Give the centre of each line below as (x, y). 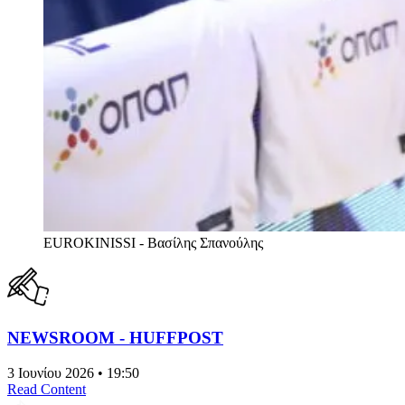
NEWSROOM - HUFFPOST (115, 337)
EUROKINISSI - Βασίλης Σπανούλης (153, 243)
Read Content (47, 389)
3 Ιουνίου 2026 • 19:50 (73, 372)
